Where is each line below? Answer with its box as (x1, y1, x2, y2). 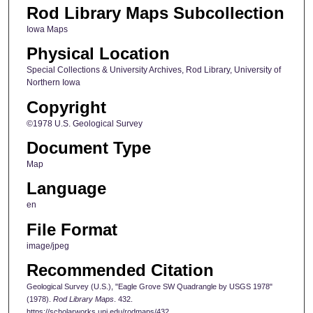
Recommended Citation (26, 261, 214, 280)
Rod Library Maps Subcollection (26, 3, 284, 22)
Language (26, 179, 106, 198)
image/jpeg (26, 240, 69, 251)
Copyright (26, 97, 106, 117)
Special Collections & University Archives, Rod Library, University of (26, 65, 281, 75)
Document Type (26, 138, 151, 157)
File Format (26, 219, 117, 239)
